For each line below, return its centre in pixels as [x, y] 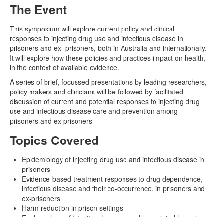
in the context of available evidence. [64, 67]
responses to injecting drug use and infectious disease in [96, 38]
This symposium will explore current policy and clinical [92, 29]
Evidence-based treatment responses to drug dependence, [112, 179]
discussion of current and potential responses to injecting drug [105, 101]
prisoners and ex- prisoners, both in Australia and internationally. [108, 48]
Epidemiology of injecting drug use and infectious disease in [113, 159]
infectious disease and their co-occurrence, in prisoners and [113, 188]
